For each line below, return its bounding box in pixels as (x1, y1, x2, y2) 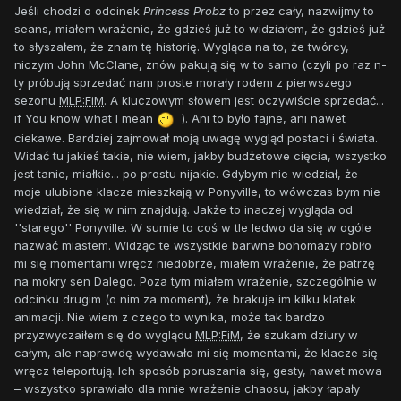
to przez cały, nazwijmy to (226, 4, 374, 19)
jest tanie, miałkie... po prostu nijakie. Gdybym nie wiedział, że (14, 166, 358, 181)
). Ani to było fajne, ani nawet (175, 111, 346, 126)
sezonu (14, 93, 59, 108)
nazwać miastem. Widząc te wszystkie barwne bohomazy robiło (14, 237, 371, 252)
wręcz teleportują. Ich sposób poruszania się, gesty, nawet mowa (14, 363, 382, 378)
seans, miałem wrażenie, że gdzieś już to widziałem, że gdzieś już (14, 21, 385, 37)
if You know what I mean (14, 111, 157, 126)
